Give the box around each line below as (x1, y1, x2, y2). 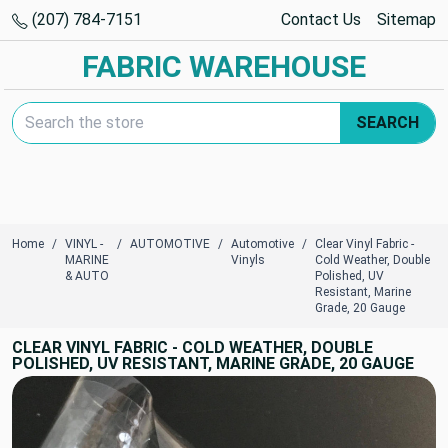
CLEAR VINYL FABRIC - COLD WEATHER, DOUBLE (12, 338, 373, 357)
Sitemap (377, 10, 436, 29)
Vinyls (231, 253, 265, 267)
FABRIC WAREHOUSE (82, 49, 366, 84)
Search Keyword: (11, 103, 129, 122)
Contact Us (281, 10, 361, 29)
